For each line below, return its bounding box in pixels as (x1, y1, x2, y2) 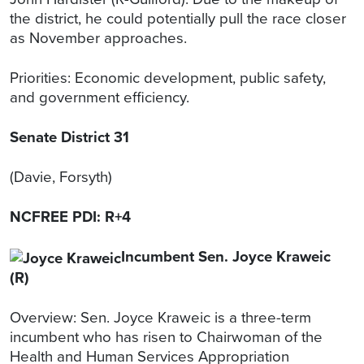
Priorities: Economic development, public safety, (10, 67, 326, 89)
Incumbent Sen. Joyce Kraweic (121, 245, 331, 268)
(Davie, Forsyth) (10, 166, 112, 188)
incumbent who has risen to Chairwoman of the (10, 325, 323, 348)
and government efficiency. (10, 86, 193, 109)
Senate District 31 (10, 126, 129, 149)
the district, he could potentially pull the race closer (10, 7, 346, 30)
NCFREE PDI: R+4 (10, 206, 131, 228)
